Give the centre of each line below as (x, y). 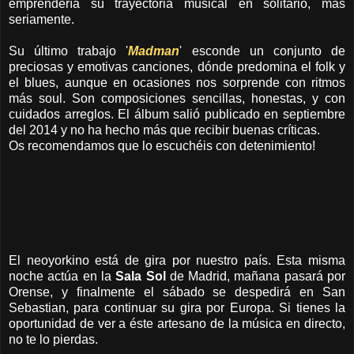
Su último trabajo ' (69, 51)
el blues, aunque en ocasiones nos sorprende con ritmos (177, 82)
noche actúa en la (62, 276)
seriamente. (41, 19)
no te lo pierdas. (53, 339)
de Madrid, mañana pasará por (258, 276)
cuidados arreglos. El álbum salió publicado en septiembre (177, 114)
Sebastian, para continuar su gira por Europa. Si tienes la (177, 307)
